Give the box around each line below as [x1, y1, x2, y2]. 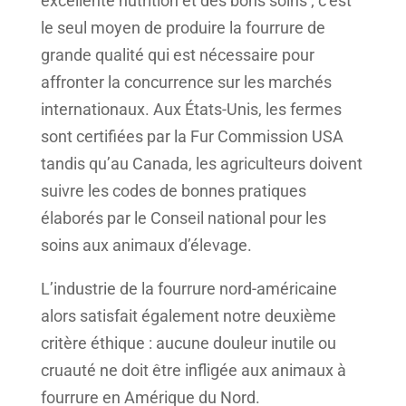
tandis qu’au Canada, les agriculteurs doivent [40, 153, 362, 173]
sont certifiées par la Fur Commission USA [40, 126, 343, 146]
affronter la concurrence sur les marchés [40, 72, 332, 92]
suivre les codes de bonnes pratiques [40, 180, 306, 200]
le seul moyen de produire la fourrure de [40, 17, 325, 37]
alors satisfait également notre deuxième [40, 305, 336, 325]
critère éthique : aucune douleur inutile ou [40, 333, 336, 353]
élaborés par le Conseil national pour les [40, 208, 326, 227]
